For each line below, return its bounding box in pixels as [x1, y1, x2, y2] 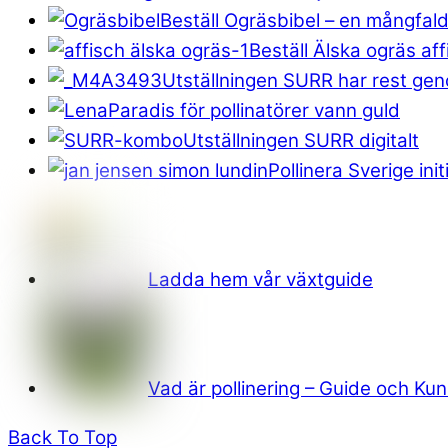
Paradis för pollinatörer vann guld [108, 99, 400, 123]
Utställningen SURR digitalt [183, 129, 419, 153]
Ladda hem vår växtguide [148, 268, 373, 292]
